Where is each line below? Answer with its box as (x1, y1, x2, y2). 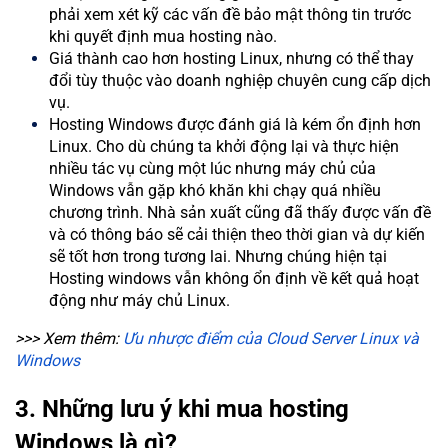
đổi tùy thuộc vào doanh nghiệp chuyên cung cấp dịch (49, 70, 431, 90)
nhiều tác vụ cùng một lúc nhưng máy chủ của (49, 158, 376, 178)
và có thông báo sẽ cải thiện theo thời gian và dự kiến (49, 224, 425, 244)
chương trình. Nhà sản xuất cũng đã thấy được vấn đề (49, 202, 431, 222)
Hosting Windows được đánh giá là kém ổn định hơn (49, 114, 421, 134)
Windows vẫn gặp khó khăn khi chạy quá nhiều (49, 180, 381, 200)
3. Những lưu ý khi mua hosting (15, 394, 349, 423)
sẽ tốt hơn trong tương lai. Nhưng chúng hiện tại (49, 246, 387, 266)
